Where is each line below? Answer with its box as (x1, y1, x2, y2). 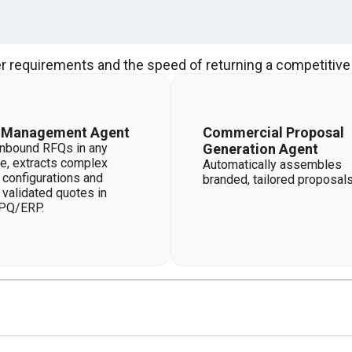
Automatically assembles (203, 157, 342, 172)
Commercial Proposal (203, 124, 344, 141)
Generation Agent (203, 141, 318, 157)
